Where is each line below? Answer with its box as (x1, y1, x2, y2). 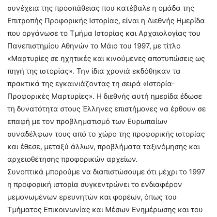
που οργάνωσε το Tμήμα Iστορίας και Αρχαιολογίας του (7, 29, 201, 38)
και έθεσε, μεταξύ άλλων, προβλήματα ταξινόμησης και (7, 142, 200, 151)
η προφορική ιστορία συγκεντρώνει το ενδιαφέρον (7, 180, 182, 189)
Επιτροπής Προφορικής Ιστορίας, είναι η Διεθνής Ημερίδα (7, 16, 205, 25)
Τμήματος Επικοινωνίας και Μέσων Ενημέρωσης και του (7, 205, 203, 214)
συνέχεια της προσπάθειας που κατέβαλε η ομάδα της (7, 3, 194, 13)
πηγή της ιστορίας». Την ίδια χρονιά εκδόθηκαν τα (7, 66, 181, 76)
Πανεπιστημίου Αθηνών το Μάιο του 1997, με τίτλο (7, 41, 181, 50)
